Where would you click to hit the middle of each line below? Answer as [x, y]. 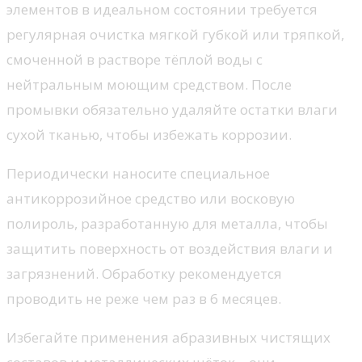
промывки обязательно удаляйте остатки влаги [172, 110]
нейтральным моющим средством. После [149, 85]
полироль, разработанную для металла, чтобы [167, 224]
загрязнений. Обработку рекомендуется [144, 274]
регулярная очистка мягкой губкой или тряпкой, [175, 35]
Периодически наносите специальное [138, 174]
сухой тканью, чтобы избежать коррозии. [149, 135]
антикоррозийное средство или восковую [151, 199]
